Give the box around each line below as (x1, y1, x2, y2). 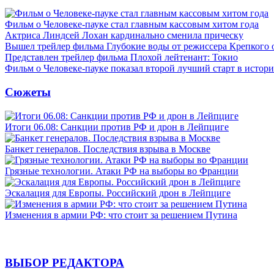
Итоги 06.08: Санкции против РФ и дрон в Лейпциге (5, 121, 229, 132)
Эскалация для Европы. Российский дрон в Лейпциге (5, 187, 231, 198)
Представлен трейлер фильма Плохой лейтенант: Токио (5, 52, 238, 63)
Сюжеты (5, 85, 51, 98)
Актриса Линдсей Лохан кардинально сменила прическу (5, 30, 243, 41)
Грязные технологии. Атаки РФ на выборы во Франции (5, 165, 239, 176)
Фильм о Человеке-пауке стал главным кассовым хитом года (5, 19, 259, 30)
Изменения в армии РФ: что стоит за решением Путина (5, 209, 237, 220)
